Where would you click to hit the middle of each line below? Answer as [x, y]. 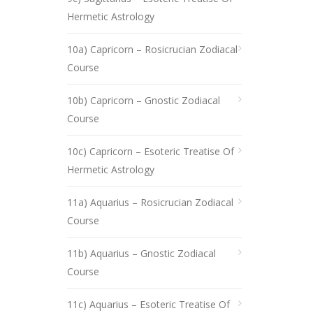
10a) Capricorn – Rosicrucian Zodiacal [152, 49]
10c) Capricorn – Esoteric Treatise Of [151, 151]
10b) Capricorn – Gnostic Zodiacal [144, 100]
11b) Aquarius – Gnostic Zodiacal [141, 253]
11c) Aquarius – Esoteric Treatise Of [148, 304]
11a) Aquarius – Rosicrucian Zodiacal [150, 202]
